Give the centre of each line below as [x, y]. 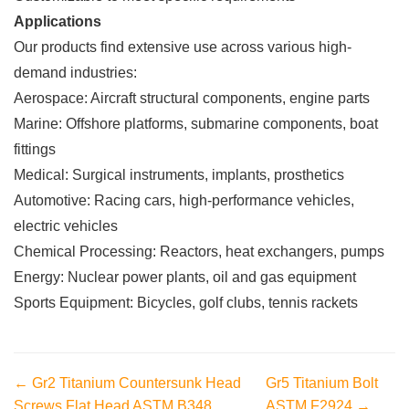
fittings [35, 150]
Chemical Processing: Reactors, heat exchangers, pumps [199, 252]
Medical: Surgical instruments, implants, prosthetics [179, 175]
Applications [58, 22]
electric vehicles [66, 226]
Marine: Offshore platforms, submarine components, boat [196, 124]
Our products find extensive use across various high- [183, 47]
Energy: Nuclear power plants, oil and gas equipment [185, 278]
